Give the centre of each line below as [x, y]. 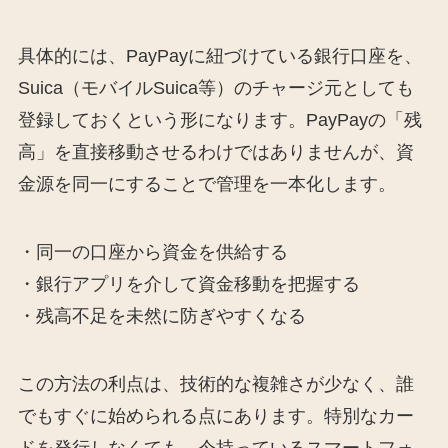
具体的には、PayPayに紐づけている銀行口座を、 [219, 56]
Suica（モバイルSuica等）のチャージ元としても [215, 88]
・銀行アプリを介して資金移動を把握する [188, 283]
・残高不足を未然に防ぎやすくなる [161, 315]
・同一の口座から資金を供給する [152, 251]
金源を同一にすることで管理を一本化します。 [206, 184]
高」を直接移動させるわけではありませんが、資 [215, 152]
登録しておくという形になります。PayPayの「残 [219, 120]
